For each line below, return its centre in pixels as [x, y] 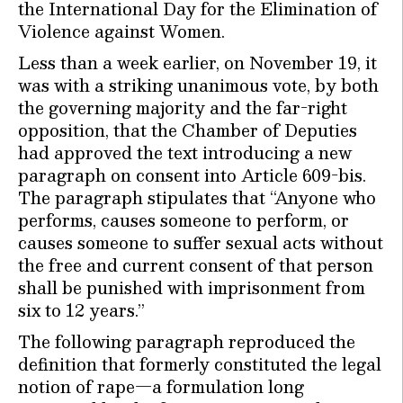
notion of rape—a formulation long [161, 387]
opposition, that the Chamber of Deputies [188, 130]
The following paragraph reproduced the [187, 342]
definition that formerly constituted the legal [200, 364]
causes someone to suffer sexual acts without [201, 243]
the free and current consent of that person [196, 265]
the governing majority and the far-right [183, 108]
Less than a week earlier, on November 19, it [197, 63]
